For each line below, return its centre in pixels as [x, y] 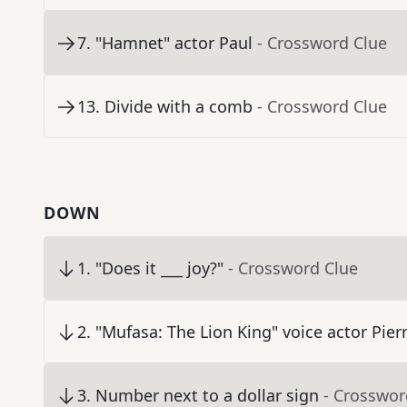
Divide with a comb [179, 107]
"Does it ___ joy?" [159, 268]
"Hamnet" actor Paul [174, 43]
